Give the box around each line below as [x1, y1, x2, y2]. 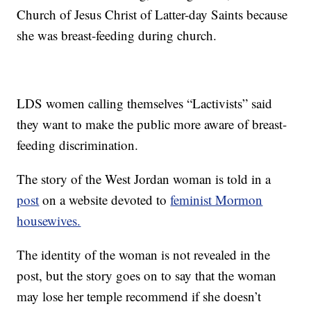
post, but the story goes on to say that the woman [17, 267, 277, 285]
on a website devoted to [39, 191, 171, 209]
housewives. [17, 212, 81, 230]
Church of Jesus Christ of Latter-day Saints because [17, 6, 288, 24]
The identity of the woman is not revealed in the [17, 246, 271, 264]
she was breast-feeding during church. [17, 26, 217, 44]
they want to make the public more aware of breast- [17, 115, 287, 133]
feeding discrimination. [17, 136, 139, 154]
